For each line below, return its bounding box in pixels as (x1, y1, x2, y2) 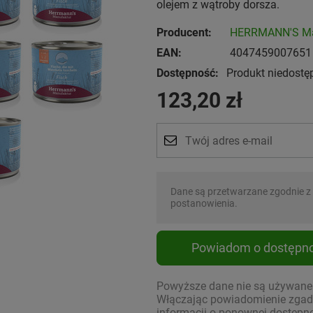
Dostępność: (156, 66, 219, 80)
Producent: (156, 26, 212, 39)
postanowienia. (170, 198, 238, 210)
